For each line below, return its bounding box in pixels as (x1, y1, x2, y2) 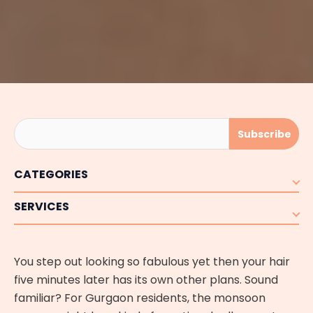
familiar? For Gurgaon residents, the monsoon (14, 290, 265, 307)
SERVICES (14, 198, 69, 215)
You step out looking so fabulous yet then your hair (14, 254, 290, 270)
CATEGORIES (14, 166, 88, 183)
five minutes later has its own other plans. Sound (14, 272, 278, 289)
